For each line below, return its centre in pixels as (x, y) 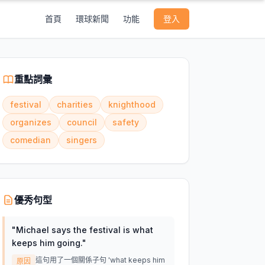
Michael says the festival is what (84, 230)
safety (125, 122)
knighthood (132, 104)
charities (75, 104)
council (82, 122)
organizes (30, 122)
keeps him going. (47, 243)
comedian (30, 140)
